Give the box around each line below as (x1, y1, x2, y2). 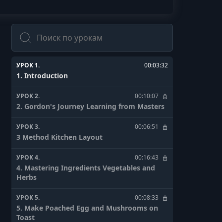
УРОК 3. (16, 122, 40, 131)
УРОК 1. (16, 61, 40, 70)
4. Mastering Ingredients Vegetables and (16, 163, 155, 173)
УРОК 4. (16, 153, 40, 162)
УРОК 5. (16, 193, 40, 202)
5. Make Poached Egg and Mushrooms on (16, 203, 158, 213)
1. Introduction (16, 71, 68, 81)
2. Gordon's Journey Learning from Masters (16, 102, 165, 111)
